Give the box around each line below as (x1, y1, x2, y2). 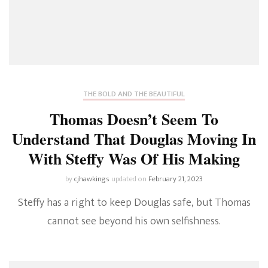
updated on (111, 172, 148, 186)
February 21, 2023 (148, 172, 203, 186)
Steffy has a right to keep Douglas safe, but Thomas (17, 194, 251, 212)
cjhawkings (74, 172, 109, 186)
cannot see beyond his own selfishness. (47, 212, 221, 231)
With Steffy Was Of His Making (28, 147, 240, 170)
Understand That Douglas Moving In (12, 127, 256, 151)
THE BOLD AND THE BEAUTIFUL (83, 87, 185, 101)
